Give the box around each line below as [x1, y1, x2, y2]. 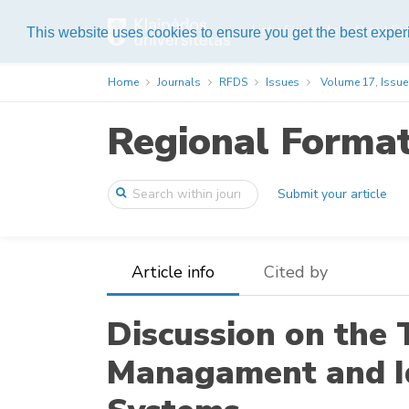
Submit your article [278, 185, 388, 204]
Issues [266, 75, 299, 90]
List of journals [251, 22, 338, 40]
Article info [131, 261, 215, 284]
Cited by [264, 261, 328, 284]
